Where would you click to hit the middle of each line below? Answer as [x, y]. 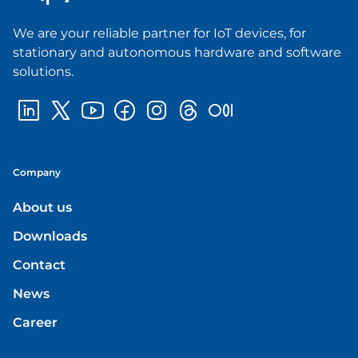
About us [42, 207]
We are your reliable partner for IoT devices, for [159, 33]
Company [37, 172]
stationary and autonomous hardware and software [177, 52]
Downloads [50, 236]
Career [35, 322]
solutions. [43, 71]
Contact [39, 265]
